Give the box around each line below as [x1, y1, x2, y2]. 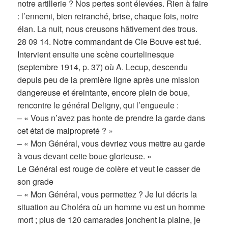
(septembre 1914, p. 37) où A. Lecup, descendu [17, 61, 188, 73]
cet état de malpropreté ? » [17, 125, 113, 137]
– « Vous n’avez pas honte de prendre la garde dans [17, 112, 206, 124]
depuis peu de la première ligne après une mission [17, 74, 200, 86]
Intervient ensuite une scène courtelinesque [17, 48, 175, 61]
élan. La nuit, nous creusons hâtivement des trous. [17, 23, 198, 35]
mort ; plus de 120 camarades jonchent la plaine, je [17, 214, 201, 226]
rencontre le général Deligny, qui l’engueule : [17, 99, 179, 111]
